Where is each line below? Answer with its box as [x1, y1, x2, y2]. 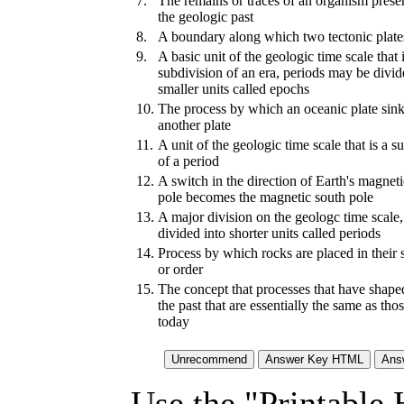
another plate [158, 116, 231, 133]
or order [158, 261, 203, 277]
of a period [158, 152, 219, 169]
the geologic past [158, 8, 253, 24]
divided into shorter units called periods [158, 225, 381, 241]
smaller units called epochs [158, 80, 309, 96]
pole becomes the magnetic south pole [158, 188, 373, 205]
